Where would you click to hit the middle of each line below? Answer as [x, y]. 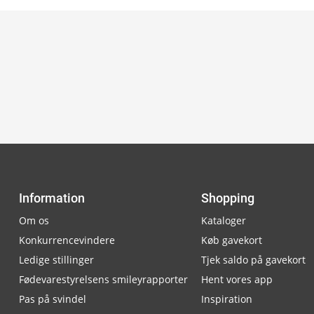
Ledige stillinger [56, 260]
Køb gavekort [232, 240]
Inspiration [227, 299]
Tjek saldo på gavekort [253, 260]
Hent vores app [237, 279]
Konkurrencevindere [67, 240]
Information [52, 198]
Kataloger [224, 220]
